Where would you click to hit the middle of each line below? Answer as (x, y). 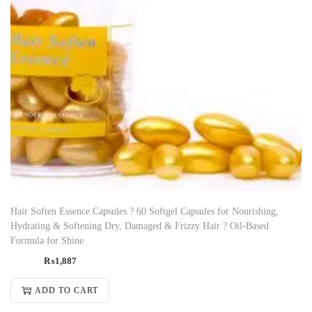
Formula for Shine (47, 240)
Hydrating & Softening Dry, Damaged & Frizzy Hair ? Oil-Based (140, 226)
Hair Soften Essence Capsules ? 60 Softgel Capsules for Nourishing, (145, 211)
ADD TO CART (67, 290)
